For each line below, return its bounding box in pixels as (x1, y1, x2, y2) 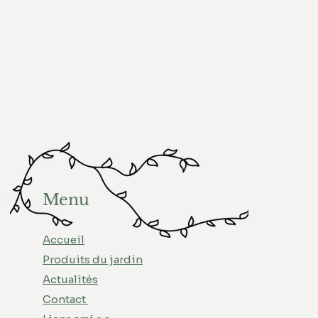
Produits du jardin (43, 253, 143, 266)
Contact (43, 292, 88, 306)
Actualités (43, 273, 98, 286)
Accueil (43, 233, 84, 246)
